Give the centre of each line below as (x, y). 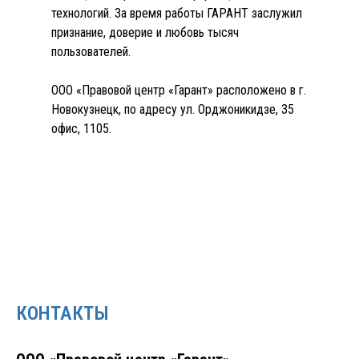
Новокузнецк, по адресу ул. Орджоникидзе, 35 (173, 109)
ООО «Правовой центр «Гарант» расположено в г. (179, 90)
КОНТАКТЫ (63, 313)
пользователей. (91, 52)
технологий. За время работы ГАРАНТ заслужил (177, 13)
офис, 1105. (81, 129)
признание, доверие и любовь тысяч (145, 32)
